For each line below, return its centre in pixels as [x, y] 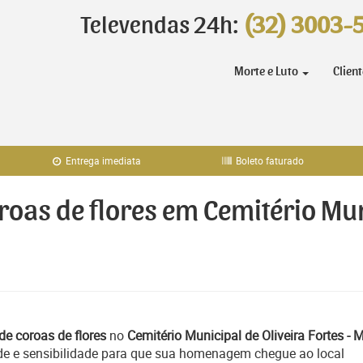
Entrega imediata [102, 160]
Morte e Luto [267, 71]
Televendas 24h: [162, 26]
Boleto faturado [269, 160]
